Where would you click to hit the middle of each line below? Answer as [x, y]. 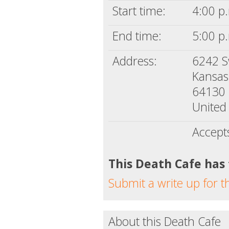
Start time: [139, 11]
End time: [137, 36]
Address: [135, 61]
